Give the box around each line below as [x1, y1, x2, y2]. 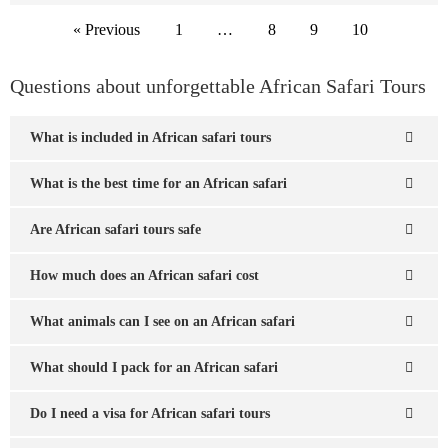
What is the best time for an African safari [30, 176, 287, 192]
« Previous [73, 21, 141, 38]
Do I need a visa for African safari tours [30, 406, 270, 422]
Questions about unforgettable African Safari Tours [10, 75, 426, 98]
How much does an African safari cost [30, 268, 259, 284]
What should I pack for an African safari [30, 360, 278, 376]
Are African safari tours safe [30, 222, 201, 238]
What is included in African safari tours [30, 130, 271, 146]
